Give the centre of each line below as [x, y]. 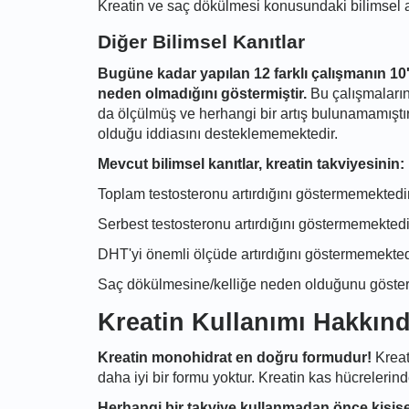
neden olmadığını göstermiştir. [202, 94]
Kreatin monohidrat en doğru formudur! [235, 357]
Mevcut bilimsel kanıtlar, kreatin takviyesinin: [251, 164]
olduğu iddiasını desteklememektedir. [218, 134]
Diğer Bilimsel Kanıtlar [201, 42]
